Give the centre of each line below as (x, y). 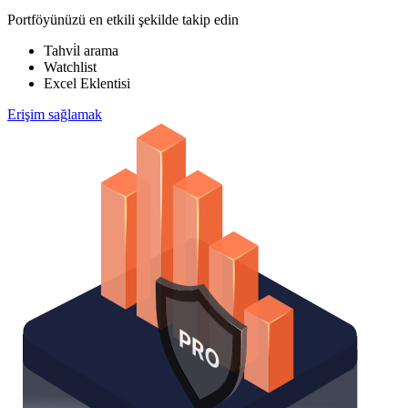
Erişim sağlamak (55, 115)
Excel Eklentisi (87, 84)
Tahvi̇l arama (81, 51)
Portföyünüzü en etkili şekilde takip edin (123, 20)
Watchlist (70, 67)
